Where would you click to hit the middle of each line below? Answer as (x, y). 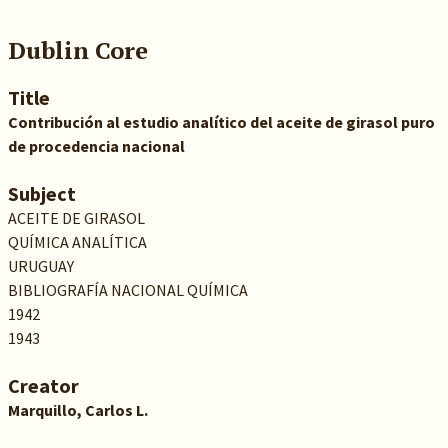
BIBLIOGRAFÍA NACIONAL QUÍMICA (127, 290)
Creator (43, 385)
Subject (41, 193)
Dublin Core (77, 50)
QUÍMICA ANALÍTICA (77, 242)
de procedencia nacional (96, 146)
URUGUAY (40, 266)
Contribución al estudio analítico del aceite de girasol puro (221, 122)
